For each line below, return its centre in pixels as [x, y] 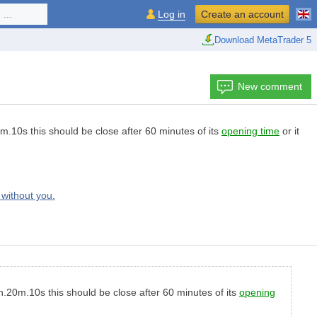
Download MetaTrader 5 [263, 40]
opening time [250, 131]
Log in [172, 14]
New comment [270, 86]
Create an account [242, 14]
